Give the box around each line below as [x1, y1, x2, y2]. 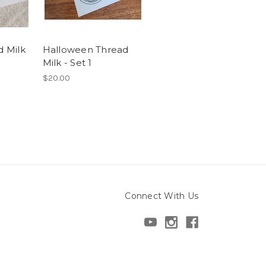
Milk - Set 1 [42, 56, 92, 68]
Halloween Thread [42, 43, 129, 55]
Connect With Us [125, 190, 198, 201]
